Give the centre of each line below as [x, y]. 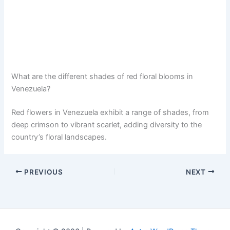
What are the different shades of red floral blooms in [102, 76]
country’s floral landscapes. [59, 137]
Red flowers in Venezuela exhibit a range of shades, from [110, 112]
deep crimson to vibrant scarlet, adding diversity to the [107, 124]
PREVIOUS [43, 172]
